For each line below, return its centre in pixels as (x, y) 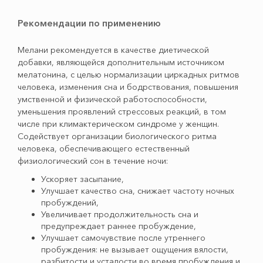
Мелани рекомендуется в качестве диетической (113, 50)
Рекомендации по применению (89, 23)
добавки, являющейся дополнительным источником (121, 62)
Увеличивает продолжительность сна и (120, 214)
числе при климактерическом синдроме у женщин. (118, 124)
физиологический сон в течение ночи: (93, 161)
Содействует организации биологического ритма (117, 136)
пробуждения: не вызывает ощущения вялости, (135, 249)
